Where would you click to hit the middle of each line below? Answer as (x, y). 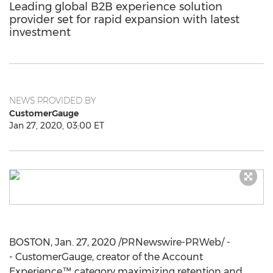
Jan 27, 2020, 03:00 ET (57, 126)
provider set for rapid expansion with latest (124, 19)
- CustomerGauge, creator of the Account (106, 257)
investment (40, 32)
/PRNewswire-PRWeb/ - (173, 242)
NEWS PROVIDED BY (53, 101)
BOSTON (30, 242)
